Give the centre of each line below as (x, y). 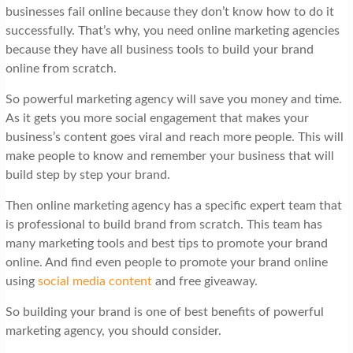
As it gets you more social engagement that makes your (157, 119)
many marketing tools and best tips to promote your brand (166, 244)
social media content (95, 282)
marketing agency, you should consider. (113, 331)
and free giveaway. (204, 282)
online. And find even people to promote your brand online (166, 263)
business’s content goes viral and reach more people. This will (174, 137)
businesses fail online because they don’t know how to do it (169, 12)
